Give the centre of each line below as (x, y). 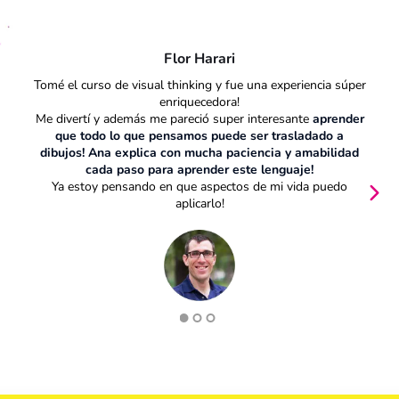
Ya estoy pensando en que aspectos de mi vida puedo (199, 186)
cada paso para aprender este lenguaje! (199, 169)
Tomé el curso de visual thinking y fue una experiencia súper (199, 85)
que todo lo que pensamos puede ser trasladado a (199, 135)
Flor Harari (199, 58)
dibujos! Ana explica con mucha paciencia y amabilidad (199, 152)
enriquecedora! (199, 102)
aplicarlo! (199, 203)
